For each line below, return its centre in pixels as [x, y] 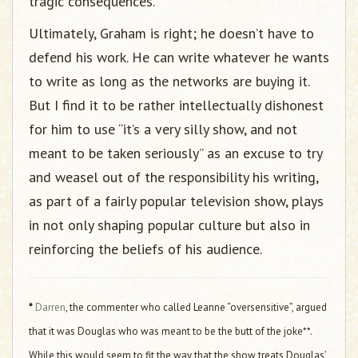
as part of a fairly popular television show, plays [176, 201]
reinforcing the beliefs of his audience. [145, 249]
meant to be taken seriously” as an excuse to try [175, 153]
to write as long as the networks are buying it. [169, 81]
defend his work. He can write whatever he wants [179, 57]
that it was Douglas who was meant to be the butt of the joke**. [170, 331]
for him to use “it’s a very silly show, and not [163, 129]
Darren [50, 307]
